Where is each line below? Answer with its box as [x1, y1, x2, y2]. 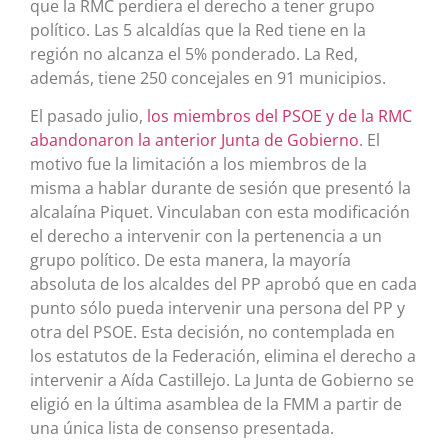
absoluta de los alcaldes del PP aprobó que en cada [30, 272, 417, 295]
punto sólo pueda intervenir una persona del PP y [30, 296, 405, 319]
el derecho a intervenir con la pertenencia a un [30, 224, 382, 247]
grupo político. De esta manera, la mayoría [30, 248, 351, 271]
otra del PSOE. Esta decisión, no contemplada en [30, 320, 395, 343]
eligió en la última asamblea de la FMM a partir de [30, 392, 402, 415]
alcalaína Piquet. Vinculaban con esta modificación [30, 200, 410, 223]
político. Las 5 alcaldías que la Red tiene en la [30, 18, 366, 41]
